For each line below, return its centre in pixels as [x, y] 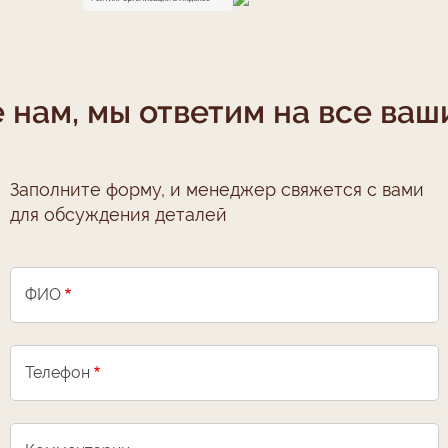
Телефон [57, 372]
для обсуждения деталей [118, 214]
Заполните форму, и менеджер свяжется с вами [216, 189]
